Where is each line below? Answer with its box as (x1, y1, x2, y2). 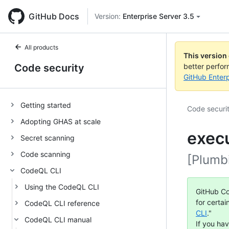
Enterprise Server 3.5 (123, 12, 194, 20)
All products (25, 43, 58, 51)
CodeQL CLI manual (25, 215, 91, 224)
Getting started (20, 100, 71, 109)
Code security (14, 62, 84, 74)
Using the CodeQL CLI (25, 182, 99, 191)
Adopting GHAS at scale (20, 117, 101, 126)
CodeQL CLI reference (25, 198, 100, 208)
